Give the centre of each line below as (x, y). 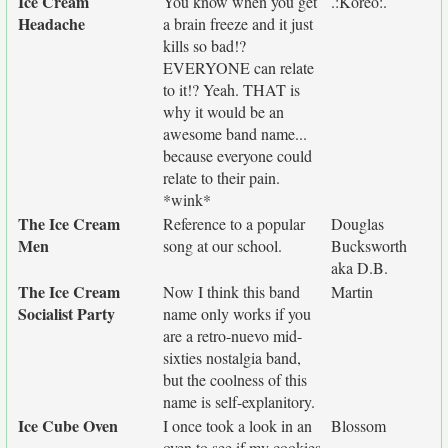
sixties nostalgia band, (232, 357)
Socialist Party (66, 313)
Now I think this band (231, 291)
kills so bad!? (204, 45)
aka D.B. (359, 267)
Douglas (357, 223)
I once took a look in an (237, 425)
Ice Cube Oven (68, 425)
